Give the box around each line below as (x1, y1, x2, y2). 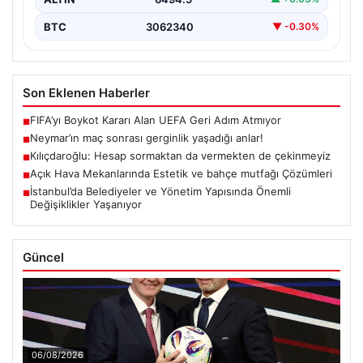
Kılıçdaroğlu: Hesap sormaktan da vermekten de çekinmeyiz (30, 148, 331, 162)
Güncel (23, 249, 64, 265)
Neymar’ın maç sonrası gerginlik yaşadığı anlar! (30, 130, 263, 144)
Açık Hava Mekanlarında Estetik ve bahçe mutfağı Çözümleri (30, 166, 332, 180)
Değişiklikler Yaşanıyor (30, 197, 142, 211)
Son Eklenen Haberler (23, 84, 150, 100)
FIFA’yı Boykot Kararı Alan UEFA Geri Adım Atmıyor (30, 113, 281, 126)
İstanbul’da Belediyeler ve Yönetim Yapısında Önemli (30, 184, 291, 198)
